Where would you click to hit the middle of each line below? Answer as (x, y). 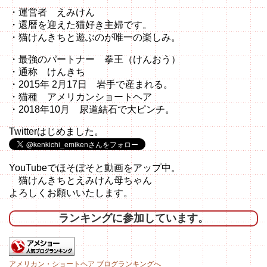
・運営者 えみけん (52, 13)
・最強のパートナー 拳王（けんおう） (95, 60)
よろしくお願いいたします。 (71, 193)
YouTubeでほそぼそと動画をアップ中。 (95, 168)
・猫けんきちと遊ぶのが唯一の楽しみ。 (95, 38)
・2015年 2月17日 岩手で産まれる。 (91, 85)
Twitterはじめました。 (56, 132)
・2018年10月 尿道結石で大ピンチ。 (92, 110)
